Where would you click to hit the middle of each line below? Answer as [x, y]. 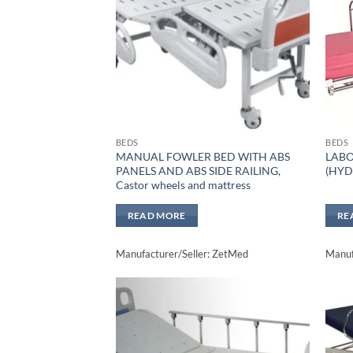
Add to [280, 321]
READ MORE [156, 215]
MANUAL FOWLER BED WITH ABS [203, 156]
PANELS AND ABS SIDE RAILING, [198, 170]
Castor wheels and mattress [183, 184]
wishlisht [280, 332]
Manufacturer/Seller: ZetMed [182, 253]
